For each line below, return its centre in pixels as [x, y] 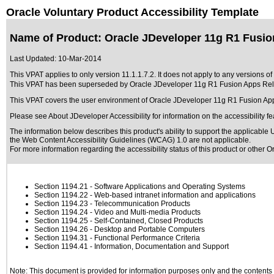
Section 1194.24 [61, 212]
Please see [29, 116]
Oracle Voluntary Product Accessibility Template [132, 12]
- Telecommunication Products [139, 204]
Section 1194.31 [61, 238]
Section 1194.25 [61, 221]
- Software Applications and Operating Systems [167, 187]
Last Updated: [33, 59]
